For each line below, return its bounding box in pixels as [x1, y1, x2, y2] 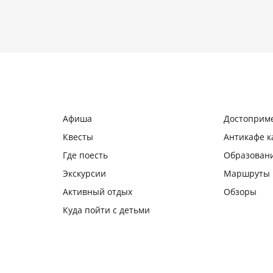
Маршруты [223, 168, 270, 179]
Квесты [62, 131, 93, 143]
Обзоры [223, 186, 257, 197]
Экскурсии [62, 168, 106, 179]
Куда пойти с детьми [62, 204, 150, 216]
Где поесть [62, 149, 108, 161]
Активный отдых [62, 186, 132, 197]
